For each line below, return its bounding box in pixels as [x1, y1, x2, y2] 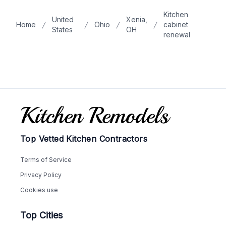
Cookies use [20, 186, 58, 194]
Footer [8, 105, 33, 116]
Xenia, [126, 15, 147, 24]
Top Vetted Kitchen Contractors [20, 134, 147, 144]
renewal [163, 30, 190, 39]
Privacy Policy [20, 171, 62, 179]
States [52, 25, 73, 34]
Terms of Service [20, 156, 72, 164]
